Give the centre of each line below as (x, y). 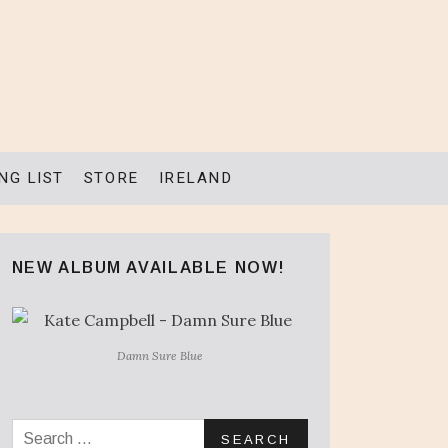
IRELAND (195, 178)
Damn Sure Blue (159, 356)
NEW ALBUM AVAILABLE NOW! (148, 267)
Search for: (59, 431)
